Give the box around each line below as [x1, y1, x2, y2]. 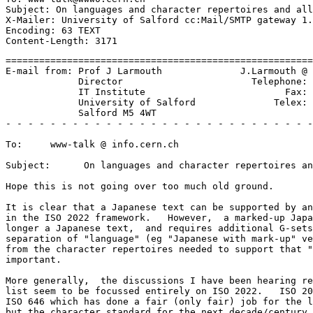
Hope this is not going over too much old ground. [6, 181, 274, 192]
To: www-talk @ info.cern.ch [6, 139, 179, 150]
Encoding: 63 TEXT [6, 25, 101, 36]
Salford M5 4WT [6, 108, 156, 119]
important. [6, 254, 61, 265]
